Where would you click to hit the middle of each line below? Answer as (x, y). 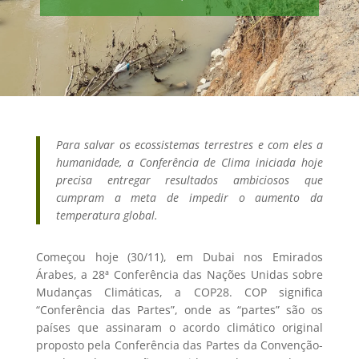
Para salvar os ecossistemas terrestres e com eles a (190, 145)
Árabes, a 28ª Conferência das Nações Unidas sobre (179, 274)
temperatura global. (107, 215)
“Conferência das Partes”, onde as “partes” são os (179, 310)
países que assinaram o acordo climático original (179, 327)
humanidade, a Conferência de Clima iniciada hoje (190, 162)
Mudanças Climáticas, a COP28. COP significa (179, 292)
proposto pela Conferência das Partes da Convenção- (179, 345)
